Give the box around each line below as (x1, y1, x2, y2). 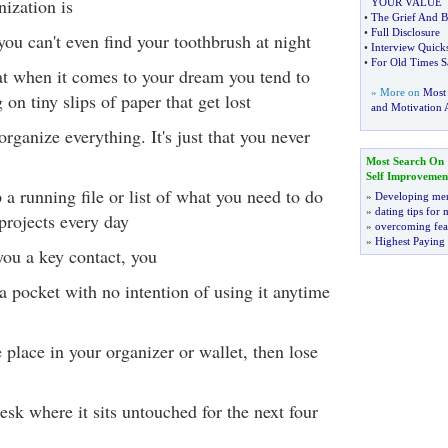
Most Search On (365, 155, 444, 167)
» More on (370, 86, 423, 98)
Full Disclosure (370, 26, 440, 38)
